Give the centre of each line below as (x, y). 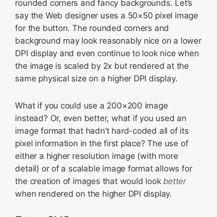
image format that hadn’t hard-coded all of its (102, 131)
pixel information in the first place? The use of (102, 143)
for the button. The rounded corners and (92, 28)
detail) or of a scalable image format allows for (104, 169)
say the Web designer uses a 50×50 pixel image (107, 15)
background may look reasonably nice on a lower (108, 41)
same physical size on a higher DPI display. (96, 78)
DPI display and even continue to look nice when (107, 53)
